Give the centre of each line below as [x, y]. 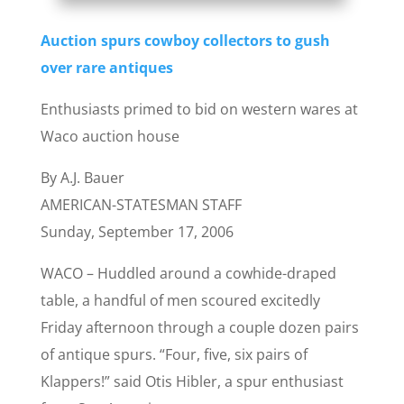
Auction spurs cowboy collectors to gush [185, 41]
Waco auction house [110, 137]
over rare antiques [106, 68]
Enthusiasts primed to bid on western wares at [199, 110]
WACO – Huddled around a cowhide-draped [188, 274]
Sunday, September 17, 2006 [137, 232]
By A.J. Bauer [82, 178]
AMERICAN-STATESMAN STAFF [141, 205]
